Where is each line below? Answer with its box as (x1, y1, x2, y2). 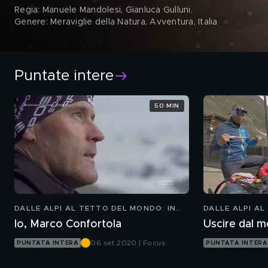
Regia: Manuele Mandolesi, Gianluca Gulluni (14, 6, 191, 14)
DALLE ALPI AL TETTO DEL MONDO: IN (14, 205, 176, 212)
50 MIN (154, 102, 179, 109)
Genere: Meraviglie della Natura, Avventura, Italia (14, 18, 218, 26)
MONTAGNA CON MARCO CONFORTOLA (14, 214, 181, 221)
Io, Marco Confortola (14, 219, 121, 230)
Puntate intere (14, 69, 114, 83)
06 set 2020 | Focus (90, 239, 165, 246)
